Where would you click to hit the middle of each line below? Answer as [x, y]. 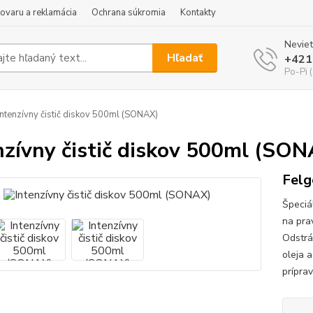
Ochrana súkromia [129, 13]
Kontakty [198, 13]
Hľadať [185, 58]
